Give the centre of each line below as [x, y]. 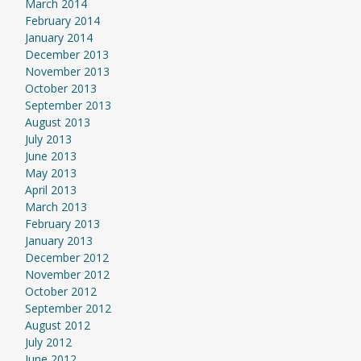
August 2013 [57, 122]
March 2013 [56, 207]
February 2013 [62, 224]
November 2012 [67, 274]
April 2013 [50, 190]
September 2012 [68, 308]
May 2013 [50, 173]
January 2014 [58, 37]
